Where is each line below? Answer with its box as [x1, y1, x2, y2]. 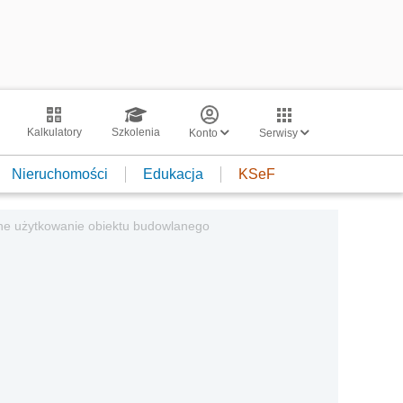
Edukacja [143, 166, 203, 182]
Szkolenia [111, 126, 160, 139]
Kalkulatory [26, 126, 82, 139]
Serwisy [259, 127, 300, 139]
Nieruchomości [12, 166, 108, 182]
